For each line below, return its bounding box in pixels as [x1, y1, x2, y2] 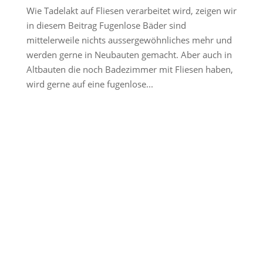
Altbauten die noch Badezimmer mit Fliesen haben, [26, 63, 233, 75]
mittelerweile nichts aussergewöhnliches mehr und [26, 33, 232, 46]
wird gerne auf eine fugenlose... [26, 77, 153, 90]
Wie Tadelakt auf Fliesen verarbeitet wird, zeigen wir [26, 4, 237, 16]
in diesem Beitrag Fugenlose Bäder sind [26, 19, 186, 31]
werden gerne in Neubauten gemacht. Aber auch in [26, 48, 232, 60]
